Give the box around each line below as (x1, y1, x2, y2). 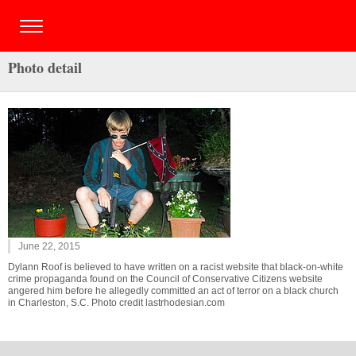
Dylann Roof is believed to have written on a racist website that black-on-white (8, 261, 343, 273)
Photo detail (8, 57, 82, 78)
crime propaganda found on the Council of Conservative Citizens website (8, 273, 323, 284)
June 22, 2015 (18, 241, 80, 252)
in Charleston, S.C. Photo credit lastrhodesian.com (8, 297, 225, 308)
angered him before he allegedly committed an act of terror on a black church (8, 285, 339, 296)
